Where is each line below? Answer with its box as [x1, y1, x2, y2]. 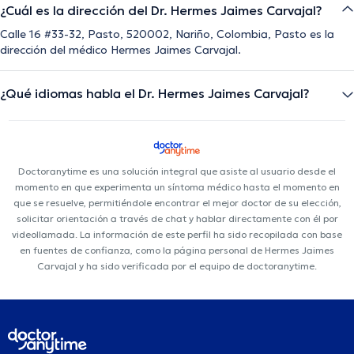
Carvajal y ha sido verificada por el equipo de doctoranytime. [37, 260, 317, 273]
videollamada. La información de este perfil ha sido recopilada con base [12, 228, 342, 241]
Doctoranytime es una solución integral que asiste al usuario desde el [18, 165, 336, 178]
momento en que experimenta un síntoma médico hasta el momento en [14, 181, 340, 194]
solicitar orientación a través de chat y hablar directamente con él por [16, 213, 338, 225]
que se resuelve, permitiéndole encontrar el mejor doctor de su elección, [13, 197, 341, 209]
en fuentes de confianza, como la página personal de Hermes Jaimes [20, 244, 334, 257]
